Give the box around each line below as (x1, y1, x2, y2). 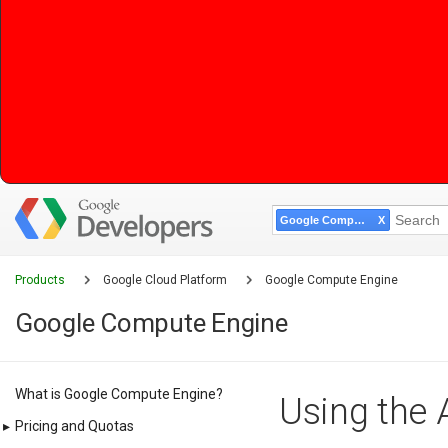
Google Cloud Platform (103, 273, 230, 287)
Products (15, 273, 68, 287)
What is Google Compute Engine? (15, 386, 223, 402)
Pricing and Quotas (15, 418, 134, 434)
